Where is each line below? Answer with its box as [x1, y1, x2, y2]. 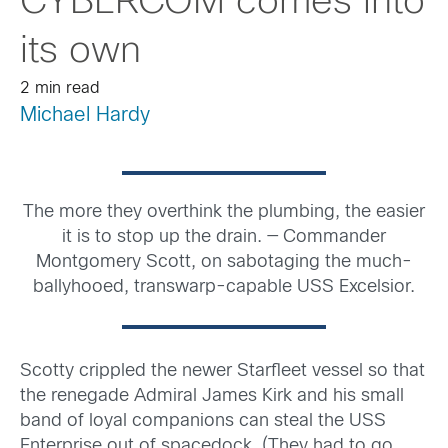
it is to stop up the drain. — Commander [62, 229, 386, 246]
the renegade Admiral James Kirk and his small [20, 388, 404, 406]
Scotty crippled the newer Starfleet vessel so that [20, 363, 425, 381]
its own [20, 34, 141, 70]
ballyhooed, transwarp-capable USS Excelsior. [33, 279, 415, 296]
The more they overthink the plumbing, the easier [23, 204, 425, 221]
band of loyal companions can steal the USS [20, 413, 386, 431]
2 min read [20, 81, 100, 96]
